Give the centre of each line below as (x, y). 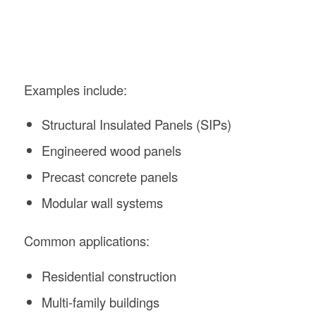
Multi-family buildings (100, 302)
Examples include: (75, 89)
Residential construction (109, 276)
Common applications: (86, 241)
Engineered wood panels (111, 151)
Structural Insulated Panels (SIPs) (136, 124)
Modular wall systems (102, 203)
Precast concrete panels (109, 177)
